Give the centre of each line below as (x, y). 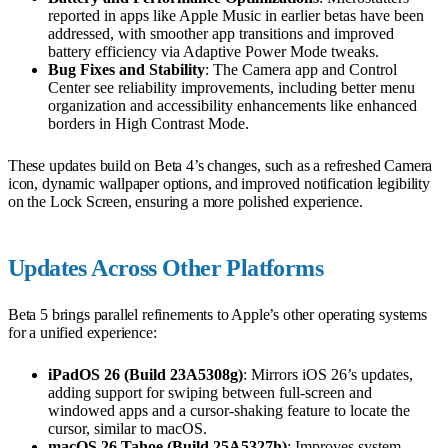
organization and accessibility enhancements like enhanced (232, 105)
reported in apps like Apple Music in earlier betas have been (236, 15)
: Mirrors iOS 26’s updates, (328, 374)
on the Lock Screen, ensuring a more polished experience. (186, 201)
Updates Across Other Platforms (165, 267)
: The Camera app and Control (301, 69)
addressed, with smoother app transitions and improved (221, 33)
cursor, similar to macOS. (127, 428)
